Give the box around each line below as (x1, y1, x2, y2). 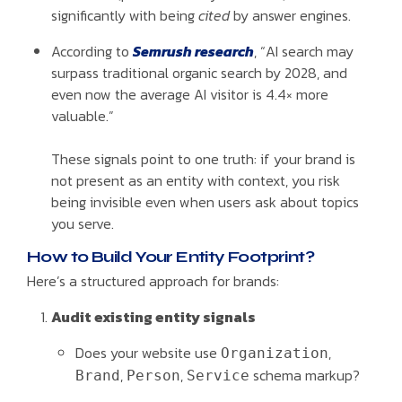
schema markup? (249, 364, 361, 387)
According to (51, 39, 134, 62)
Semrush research (133, 39, 255, 62)
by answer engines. (230, 4, 352, 26)
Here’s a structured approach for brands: (27, 270, 279, 293)
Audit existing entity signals (51, 306, 257, 328)
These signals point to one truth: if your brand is (51, 147, 356, 170)
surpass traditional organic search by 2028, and (51, 61, 348, 83)
